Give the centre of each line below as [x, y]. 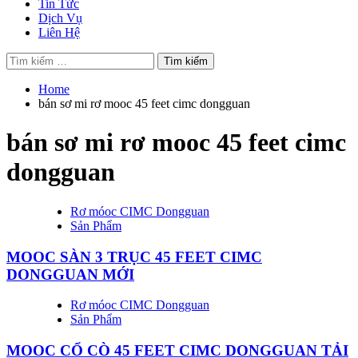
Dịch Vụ [60, 18]
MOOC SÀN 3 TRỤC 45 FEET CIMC [134, 257]
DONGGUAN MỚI [70, 274]
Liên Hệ [59, 32]
